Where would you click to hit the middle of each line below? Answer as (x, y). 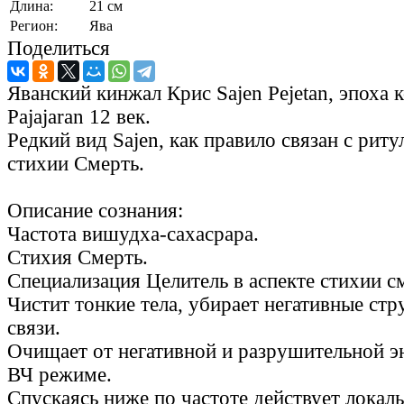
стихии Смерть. (76, 163)
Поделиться (59, 48)
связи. (34, 327)
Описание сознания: (98, 210)
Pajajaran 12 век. (79, 116)
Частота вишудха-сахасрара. (136, 234)
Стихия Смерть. (80, 257)
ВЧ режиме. (60, 374)
